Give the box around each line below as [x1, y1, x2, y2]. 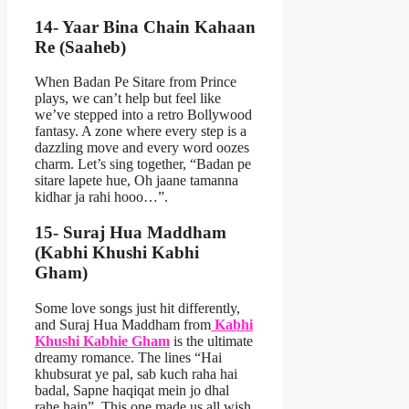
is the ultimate [170, 332, 253, 349]
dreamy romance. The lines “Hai [35, 349, 222, 365]
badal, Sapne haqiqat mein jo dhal [35, 382, 229, 398]
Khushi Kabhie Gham [35, 332, 170, 349]
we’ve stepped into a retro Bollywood [35, 107, 252, 123]
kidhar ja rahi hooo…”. [35, 189, 172, 205]
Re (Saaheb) [35, 37, 126, 57]
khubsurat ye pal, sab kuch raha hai [35, 365, 237, 382]
